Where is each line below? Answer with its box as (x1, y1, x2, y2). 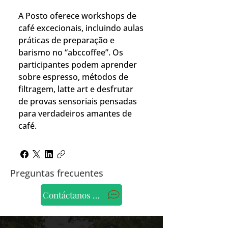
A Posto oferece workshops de (18, 10, 136, 21)
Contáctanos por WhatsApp (43, 189, 148, 201)
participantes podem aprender (18, 59, 137, 70)
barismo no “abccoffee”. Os (18, 47, 123, 58)
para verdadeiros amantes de (18, 108, 132, 119)
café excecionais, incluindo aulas (18, 22, 144, 34)
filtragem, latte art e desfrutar (18, 83, 133, 95)
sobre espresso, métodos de (18, 71, 128, 82)
